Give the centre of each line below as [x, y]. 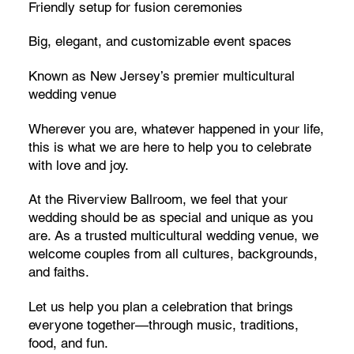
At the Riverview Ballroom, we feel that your [158, 200]
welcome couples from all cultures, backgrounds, [173, 254]
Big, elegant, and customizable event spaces [160, 41]
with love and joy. [78, 165]
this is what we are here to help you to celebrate [169, 147]
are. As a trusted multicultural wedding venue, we [173, 236]
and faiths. [58, 272]
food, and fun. [68, 343]
